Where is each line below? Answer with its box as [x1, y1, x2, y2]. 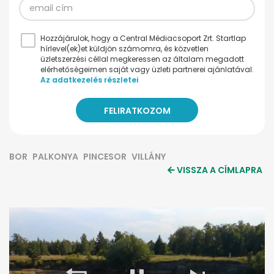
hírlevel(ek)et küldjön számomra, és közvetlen [40, 43, 209, 54]
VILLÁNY [131, 150, 166, 163]
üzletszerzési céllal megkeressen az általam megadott [40, 53, 244, 64]
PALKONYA [32, 150, 78, 163]
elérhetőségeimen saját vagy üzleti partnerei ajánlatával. [40, 64, 254, 75]
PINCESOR [83, 150, 127, 163]
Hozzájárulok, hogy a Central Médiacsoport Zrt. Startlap [40, 32, 246, 43]
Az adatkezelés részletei [40, 74, 138, 85]
